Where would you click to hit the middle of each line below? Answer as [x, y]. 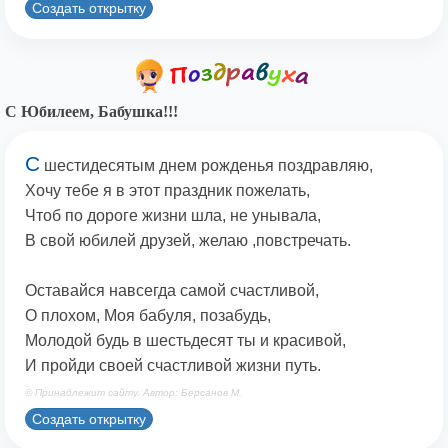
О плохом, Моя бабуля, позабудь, [148, 316]
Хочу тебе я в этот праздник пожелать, [167, 191]
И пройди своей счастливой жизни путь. [173, 366]
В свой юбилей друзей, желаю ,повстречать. [188, 241]
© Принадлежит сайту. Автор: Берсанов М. [133, 393]
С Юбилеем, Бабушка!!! [91, 112]
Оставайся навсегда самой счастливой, [172, 291]
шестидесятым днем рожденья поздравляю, [206, 166]
